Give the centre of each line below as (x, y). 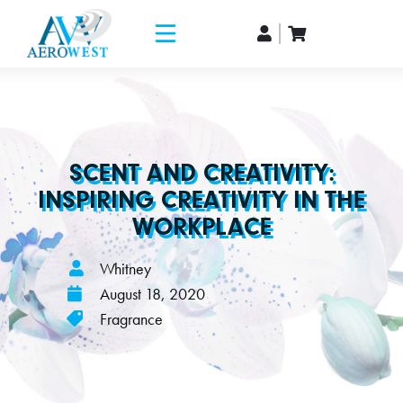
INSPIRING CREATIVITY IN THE (201, 200)
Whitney (125, 269)
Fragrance (131, 319)
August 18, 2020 (152, 294)
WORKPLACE (201, 227)
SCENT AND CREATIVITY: (201, 173)
